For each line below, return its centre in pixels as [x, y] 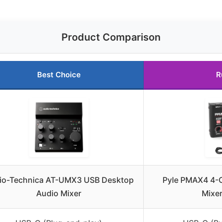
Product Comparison [111, 37]
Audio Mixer [59, 194]
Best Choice [59, 75]
